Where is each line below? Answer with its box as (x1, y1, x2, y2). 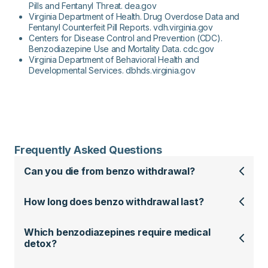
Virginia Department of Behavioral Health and (29, 54, 199, 65)
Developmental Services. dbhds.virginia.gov (29, 65, 196, 75)
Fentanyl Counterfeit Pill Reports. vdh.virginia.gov (29, 22, 213, 32)
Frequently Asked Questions (14, 143, 162, 156)
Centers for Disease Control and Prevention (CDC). (29, 32, 223, 43)
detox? (24, 237, 57, 249)
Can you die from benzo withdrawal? (24, 165, 195, 177)
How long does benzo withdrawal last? (24, 195, 204, 208)
